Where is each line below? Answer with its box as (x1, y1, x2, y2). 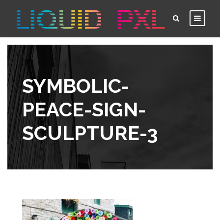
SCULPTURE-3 (22, 121, 158, 145)
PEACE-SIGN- (22, 98, 146, 121)
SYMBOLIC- (22, 74, 129, 98)
